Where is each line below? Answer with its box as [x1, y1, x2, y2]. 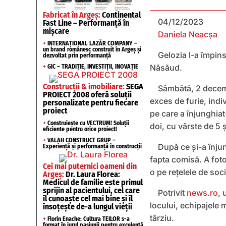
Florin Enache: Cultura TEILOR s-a [46, 215, 130, 222]
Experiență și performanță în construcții [43, 143, 142, 150]
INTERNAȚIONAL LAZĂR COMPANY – [46, 40, 137, 47]
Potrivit [158, 188, 187, 198]
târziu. [150, 213, 174, 223]
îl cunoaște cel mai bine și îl [43, 194, 133, 203]
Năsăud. [150, 63, 182, 73]
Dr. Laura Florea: [66, 169, 120, 179]
